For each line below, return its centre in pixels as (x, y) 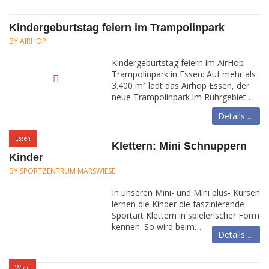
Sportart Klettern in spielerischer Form (186, 215)
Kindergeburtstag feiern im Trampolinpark (117, 28)
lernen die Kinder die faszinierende (178, 204)
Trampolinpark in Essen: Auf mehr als (184, 74)
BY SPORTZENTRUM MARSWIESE (62, 171)
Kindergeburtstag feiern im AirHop (178, 63)
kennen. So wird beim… (156, 227)
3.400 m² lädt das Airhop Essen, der (180, 86)
